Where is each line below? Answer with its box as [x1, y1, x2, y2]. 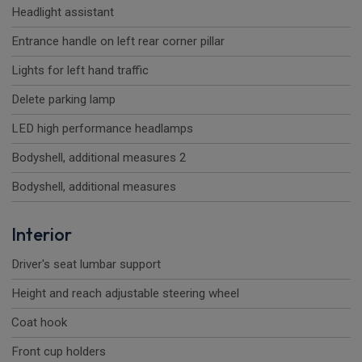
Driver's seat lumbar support [11, 257, 161, 272]
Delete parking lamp [11, 92, 116, 107]
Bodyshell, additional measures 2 [11, 150, 187, 166]
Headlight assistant [11, 5, 114, 20]
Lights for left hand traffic [11, 63, 149, 78]
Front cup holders [11, 344, 106, 360]
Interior [11, 223, 72, 246]
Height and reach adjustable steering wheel [11, 286, 239, 301]
